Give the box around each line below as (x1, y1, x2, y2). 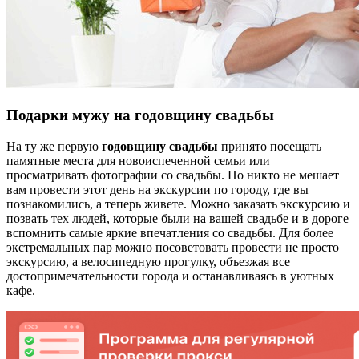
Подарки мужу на (6, 106, 135, 123)
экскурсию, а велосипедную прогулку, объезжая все (6, 254, 290, 268)
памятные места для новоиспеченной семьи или (6, 153, 270, 167)
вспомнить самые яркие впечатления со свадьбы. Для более (6, 225, 333, 240)
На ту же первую (6, 139, 102, 153)
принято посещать (218, 139, 321, 153)
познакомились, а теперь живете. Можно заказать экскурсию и (6, 196, 350, 211)
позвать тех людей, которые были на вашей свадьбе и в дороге (6, 211, 349, 225)
